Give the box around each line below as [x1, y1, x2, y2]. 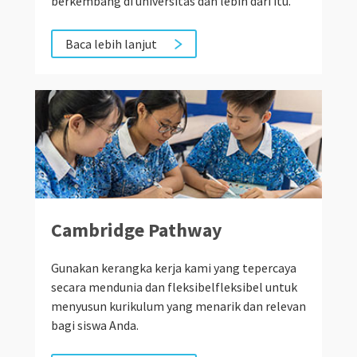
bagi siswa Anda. [51, 316, 139, 333]
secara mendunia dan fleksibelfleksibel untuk [51, 278, 297, 295]
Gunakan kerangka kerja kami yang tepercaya [51, 259, 296, 276]
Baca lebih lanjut [65, 35, 157, 52]
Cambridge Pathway [50, 217, 222, 242]
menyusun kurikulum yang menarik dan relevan [51, 297, 306, 314]
